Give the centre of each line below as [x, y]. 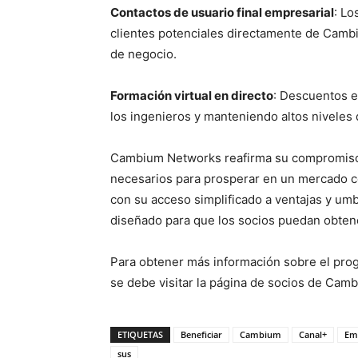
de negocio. [143, 54]
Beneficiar [201, 334]
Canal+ [313, 334]
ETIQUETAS [140, 334]
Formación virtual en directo [192, 95]
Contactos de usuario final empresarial [222, 12]
